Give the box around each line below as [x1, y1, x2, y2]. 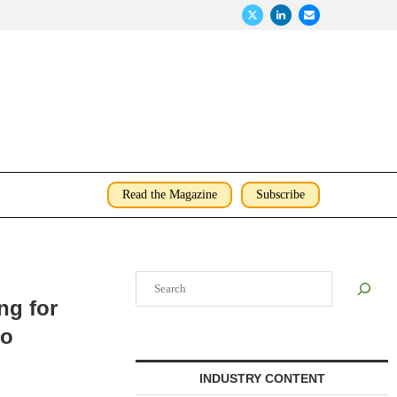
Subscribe [256, 188, 305, 201]
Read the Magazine [122, 188, 217, 201]
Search [136, 271, 170, 284]
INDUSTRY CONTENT [198, 371, 325, 385]
